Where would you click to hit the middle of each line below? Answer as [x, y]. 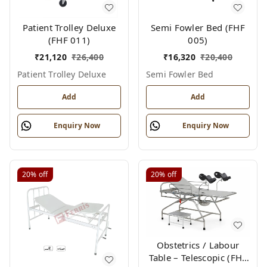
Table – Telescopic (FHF [198, 258]
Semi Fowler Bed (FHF [198, 27]
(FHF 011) [69, 40]
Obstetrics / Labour [198, 245]
